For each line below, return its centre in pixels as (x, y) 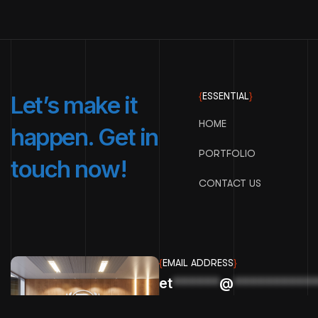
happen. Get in (84, 137)
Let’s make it (74, 105)
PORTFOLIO (227, 153)
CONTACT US (230, 183)
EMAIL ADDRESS (198, 263)
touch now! (69, 169)
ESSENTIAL (226, 96)
